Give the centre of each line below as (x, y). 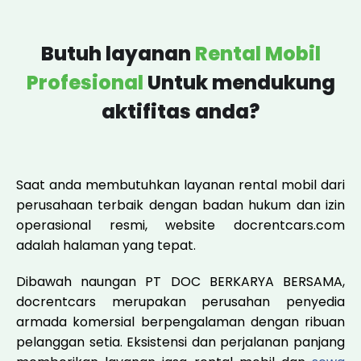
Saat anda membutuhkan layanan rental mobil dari (180, 185)
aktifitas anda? (180, 111)
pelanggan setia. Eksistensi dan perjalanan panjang (180, 342)
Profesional (87, 82)
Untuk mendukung (241, 82)
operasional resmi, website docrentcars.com (180, 226)
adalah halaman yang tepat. (106, 246)
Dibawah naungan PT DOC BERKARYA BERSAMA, (180, 282)
